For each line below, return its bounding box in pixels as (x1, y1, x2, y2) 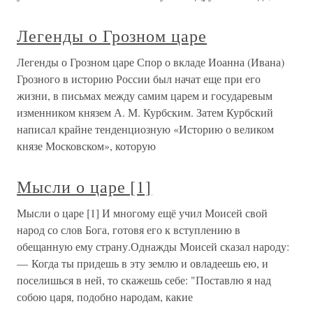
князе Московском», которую (17, 138, 156, 153)
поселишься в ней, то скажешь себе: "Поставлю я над (17, 272, 271, 287)
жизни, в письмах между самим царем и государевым (17, 88, 272, 103)
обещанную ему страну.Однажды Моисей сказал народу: (17, 239, 289, 254)
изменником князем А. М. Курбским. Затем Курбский (17, 105, 273, 119)
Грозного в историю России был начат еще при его (17, 71, 261, 86)
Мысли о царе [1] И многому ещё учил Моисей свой (17, 205, 268, 220)
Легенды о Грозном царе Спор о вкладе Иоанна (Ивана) (17, 54, 284, 69)
